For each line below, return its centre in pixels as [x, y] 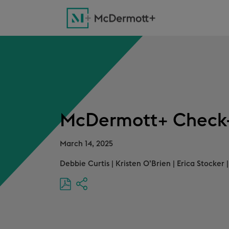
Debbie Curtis [85, 164]
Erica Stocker [201, 164]
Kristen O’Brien [143, 164]
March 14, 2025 [86, 144]
